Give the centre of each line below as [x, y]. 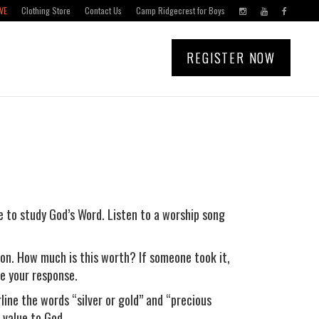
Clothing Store [46, 10]
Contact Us [103, 10]
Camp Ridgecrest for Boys [181, 10]
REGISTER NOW [231, 58]
